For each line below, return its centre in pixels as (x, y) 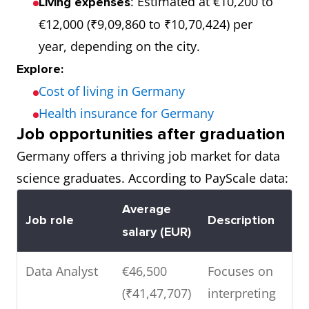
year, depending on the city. (119, 46)
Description (241, 220)
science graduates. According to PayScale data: (152, 178)
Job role (50, 220)
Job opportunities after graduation (151, 134)
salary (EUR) (157, 232)
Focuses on (240, 271)
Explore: (40, 69)
